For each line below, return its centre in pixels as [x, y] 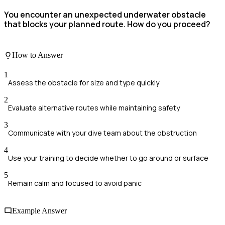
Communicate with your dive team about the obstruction [102, 133]
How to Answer [37, 55]
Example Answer [39, 211]
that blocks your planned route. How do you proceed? [107, 24]
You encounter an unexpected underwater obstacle [105, 15]
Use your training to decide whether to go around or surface [108, 158]
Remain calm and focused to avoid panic [75, 183]
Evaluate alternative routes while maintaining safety [94, 108]
